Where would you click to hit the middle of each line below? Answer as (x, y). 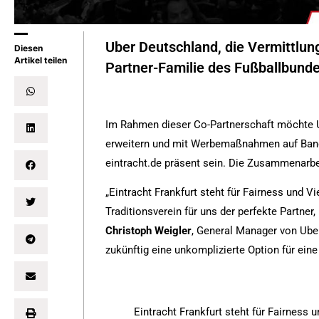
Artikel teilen (41, 61)
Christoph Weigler (149, 231)
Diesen (28, 48)
